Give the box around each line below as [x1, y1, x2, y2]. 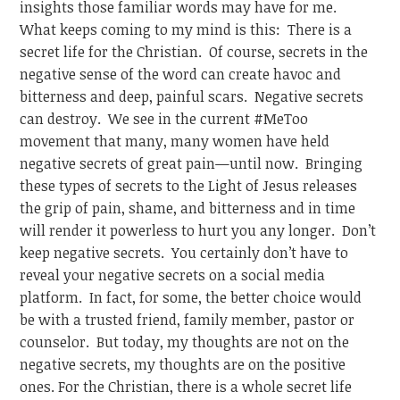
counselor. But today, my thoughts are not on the [20, 331, 350, 352]
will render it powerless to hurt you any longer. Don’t [20, 220, 377, 240]
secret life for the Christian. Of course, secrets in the [20, 41, 369, 62]
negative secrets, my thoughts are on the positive [20, 354, 346, 374]
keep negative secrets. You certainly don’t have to [20, 242, 349, 262]
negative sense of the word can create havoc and [20, 63, 342, 84]
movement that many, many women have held [20, 130, 330, 151]
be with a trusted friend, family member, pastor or [20, 309, 355, 329]
